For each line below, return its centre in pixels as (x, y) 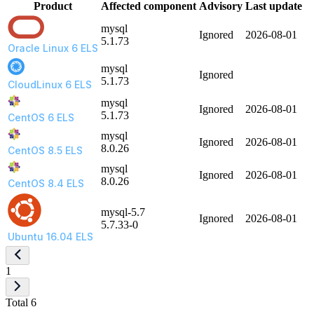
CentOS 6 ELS (41, 118)
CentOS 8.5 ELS (45, 151)
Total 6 (21, 303)
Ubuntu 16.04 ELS (50, 237)
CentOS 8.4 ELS (46, 184)
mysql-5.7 (123, 212)
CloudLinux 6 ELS (50, 85)
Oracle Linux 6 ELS (53, 48)
